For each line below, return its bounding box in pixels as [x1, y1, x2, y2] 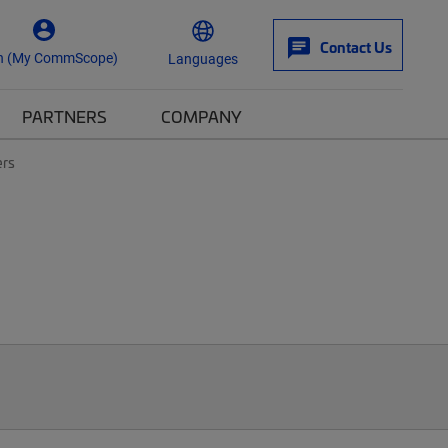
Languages [168, 48, 238, 68]
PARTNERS [22, 105, 107, 127]
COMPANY [161, 105, 242, 127]
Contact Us [320, 37, 392, 57]
